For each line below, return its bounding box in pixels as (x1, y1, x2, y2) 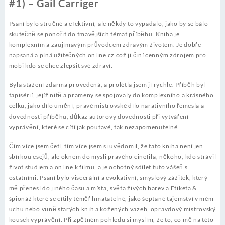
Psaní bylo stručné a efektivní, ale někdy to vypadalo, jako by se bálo (9, 20, 208, 28)
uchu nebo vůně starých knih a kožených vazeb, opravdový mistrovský (9, 205, 216, 213)
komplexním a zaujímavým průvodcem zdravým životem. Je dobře (9, 41, 201, 49)
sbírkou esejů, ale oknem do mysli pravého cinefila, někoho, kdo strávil (9, 153, 216, 161)
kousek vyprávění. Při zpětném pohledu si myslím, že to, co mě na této (9, 216, 214, 224)
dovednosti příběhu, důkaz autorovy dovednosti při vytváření (9, 113, 189, 121)
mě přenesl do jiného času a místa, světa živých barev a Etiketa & (9, 184, 197, 192)
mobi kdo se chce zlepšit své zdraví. (9, 62, 113, 70)
